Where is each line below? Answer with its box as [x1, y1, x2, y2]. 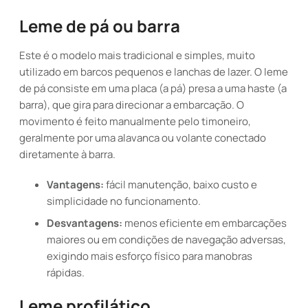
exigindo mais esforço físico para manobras [47, 249, 252, 263]
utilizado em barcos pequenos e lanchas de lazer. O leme [19, 65, 288, 79]
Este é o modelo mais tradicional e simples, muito [19, 48, 255, 63]
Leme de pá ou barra [19, 14, 180, 37]
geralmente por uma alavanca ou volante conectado [19, 131, 266, 145]
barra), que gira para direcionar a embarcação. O [19, 98, 244, 112]
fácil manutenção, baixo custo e [104, 177, 257, 192]
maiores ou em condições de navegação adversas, [47, 232, 286, 247]
